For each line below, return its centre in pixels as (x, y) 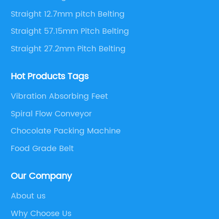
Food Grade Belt (43, 148)
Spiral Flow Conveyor (52, 114)
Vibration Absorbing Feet (60, 97)
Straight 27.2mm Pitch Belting (68, 49)
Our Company (42, 176)
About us (28, 196)
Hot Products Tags (50, 77)
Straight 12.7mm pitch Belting (68, 14)
